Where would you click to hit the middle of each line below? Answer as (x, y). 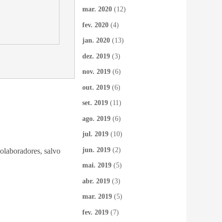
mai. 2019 (97, 165)
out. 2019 (96, 87)
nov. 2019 (96, 72)
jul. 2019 (95, 134)
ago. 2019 (96, 118)
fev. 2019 (95, 212)
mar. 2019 (97, 196)
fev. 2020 (95, 25)
